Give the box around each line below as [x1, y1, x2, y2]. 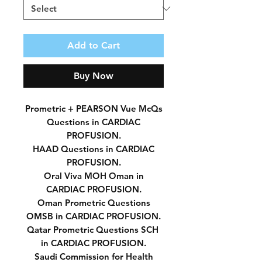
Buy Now [74, 70, 113, 81]
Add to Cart [67, 40, 120, 51]
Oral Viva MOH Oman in [43, 170, 144, 181]
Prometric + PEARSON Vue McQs [25, 103, 163, 114]
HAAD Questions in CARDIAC [33, 143, 154, 154]
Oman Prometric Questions [37, 197, 150, 208]
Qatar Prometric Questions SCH [26, 224, 161, 235]
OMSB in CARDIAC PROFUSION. [26, 211, 161, 222]
